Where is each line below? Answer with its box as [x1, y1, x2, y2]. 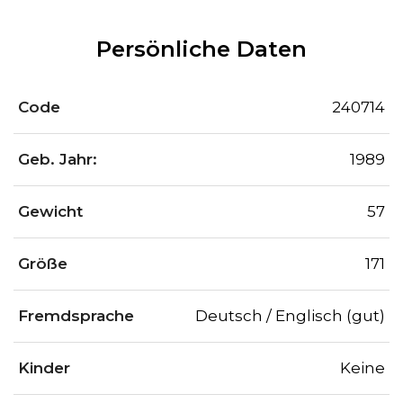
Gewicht [18, 202, 83, 221]
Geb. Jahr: [18, 150, 97, 169]
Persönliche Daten [96, 35, 307, 63]
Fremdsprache [18, 307, 134, 326]
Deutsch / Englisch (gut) [195, 307, 385, 326]
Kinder [18, 359, 70, 378]
